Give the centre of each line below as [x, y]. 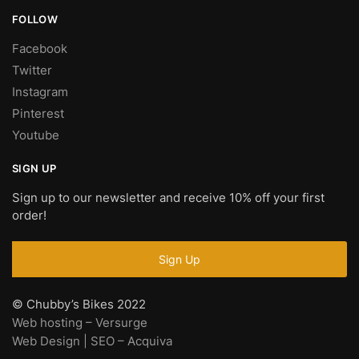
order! [29, 216]
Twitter [32, 71]
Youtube [36, 135]
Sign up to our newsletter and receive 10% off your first [168, 198]
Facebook [40, 49]
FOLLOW [35, 20]
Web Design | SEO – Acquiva [92, 341]
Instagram [40, 92]
